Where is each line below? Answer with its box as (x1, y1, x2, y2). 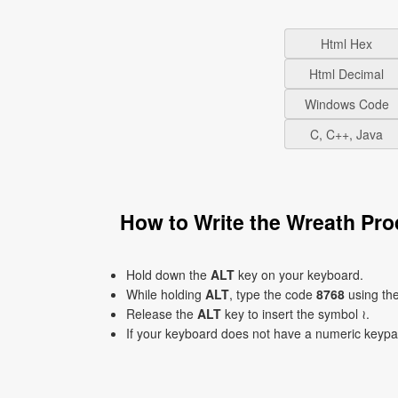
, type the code (229, 285, 316, 303)
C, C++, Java (310, 125, 383, 143)
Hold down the (126, 266, 211, 283)
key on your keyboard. (235, 266, 363, 283)
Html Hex (321, 35, 372, 52)
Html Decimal (309, 65, 384, 83)
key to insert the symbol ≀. (221, 305, 370, 322)
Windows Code (304, 95, 389, 113)
